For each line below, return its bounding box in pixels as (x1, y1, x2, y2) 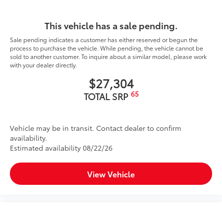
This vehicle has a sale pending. (45, 18, 177, 32)
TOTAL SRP (83, 89, 131, 103)
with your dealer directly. (10, 60, 77, 69)
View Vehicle (87, 167, 135, 179)
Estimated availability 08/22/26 (10, 142, 112, 153)
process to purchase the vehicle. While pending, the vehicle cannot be (10, 43, 203, 52)
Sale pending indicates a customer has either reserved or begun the (10, 35, 198, 44)
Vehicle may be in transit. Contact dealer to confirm (10, 122, 181, 133)
